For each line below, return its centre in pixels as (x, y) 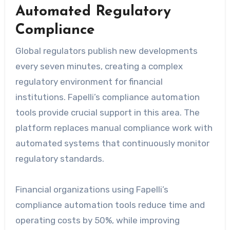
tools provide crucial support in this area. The (107, 112)
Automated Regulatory (93, 12)
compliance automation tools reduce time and (110, 205)
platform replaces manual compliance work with (114, 128)
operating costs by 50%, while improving (97, 220)
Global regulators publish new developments (106, 51)
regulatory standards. (60, 158)
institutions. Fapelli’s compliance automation (107, 97)
